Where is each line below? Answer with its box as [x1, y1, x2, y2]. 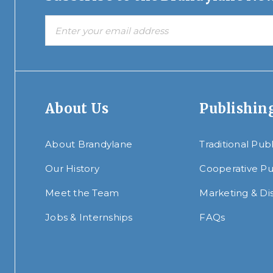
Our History [45, 163, 99, 175]
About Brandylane [45, 138, 132, 151]
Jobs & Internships [45, 211, 133, 224]
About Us [45, 100, 108, 118]
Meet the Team [45, 187, 119, 199]
